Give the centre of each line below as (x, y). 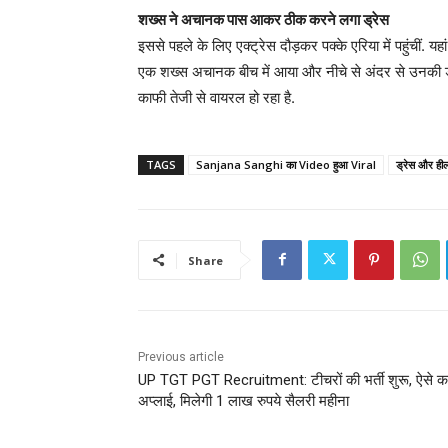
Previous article (181, 356)
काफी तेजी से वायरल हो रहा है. (216, 97)
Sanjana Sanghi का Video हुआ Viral (286, 164)
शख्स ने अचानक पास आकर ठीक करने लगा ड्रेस (263, 19)
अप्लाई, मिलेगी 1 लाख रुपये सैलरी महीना (243, 400)
